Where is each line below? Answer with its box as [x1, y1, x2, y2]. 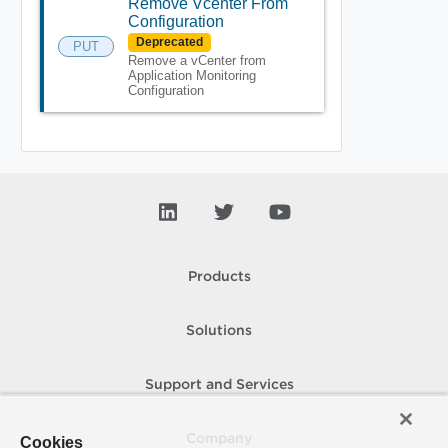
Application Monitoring [127, 68, 256, 84]
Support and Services [144, 378, 294, 391]
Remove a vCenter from [127, 53, 266, 69]
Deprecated [135, 34, 203, 49]
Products [187, 270, 251, 283]
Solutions [186, 324, 252, 337]
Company [186, 432, 252, 445]
